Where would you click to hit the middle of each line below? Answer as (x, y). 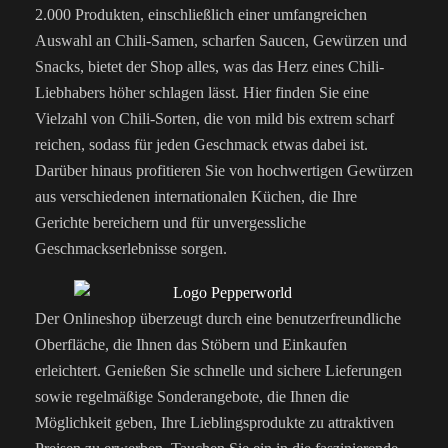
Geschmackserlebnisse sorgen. (131, 249)
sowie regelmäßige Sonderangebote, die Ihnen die (192, 396)
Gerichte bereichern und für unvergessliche (170, 223)
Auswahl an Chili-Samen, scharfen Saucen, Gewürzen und (221, 41)
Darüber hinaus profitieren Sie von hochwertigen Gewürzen (224, 171)
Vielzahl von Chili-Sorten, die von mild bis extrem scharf (214, 119)
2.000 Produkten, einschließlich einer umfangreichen (201, 15)
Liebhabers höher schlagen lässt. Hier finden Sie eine (202, 93)
